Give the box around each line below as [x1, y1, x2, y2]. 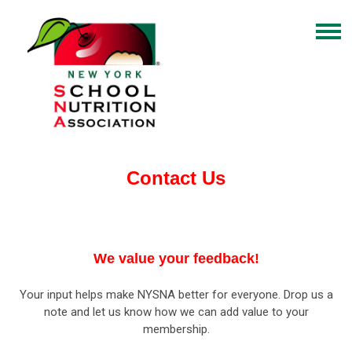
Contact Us [126, 167, 225, 189]
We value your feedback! [93, 250, 259, 266]
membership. [142, 321, 210, 336]
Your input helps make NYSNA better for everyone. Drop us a [19, 287, 333, 302]
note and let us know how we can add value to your [43, 304, 309, 319]
